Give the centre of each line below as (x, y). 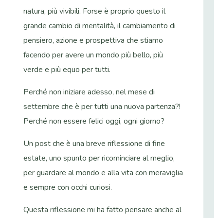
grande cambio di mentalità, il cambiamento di (100, 26)
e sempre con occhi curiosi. (68, 187)
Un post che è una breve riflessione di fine (94, 143)
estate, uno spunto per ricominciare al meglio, (99, 158)
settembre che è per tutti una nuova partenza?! (102, 106)
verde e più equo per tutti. (67, 69)
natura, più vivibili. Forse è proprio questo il (94, 11)
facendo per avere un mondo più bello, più (93, 55)
